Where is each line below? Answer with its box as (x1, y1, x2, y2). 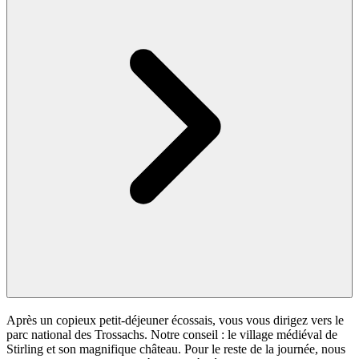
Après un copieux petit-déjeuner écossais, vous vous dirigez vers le (6, 313, 344, 327)
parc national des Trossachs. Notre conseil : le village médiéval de (6, 327, 337, 341)
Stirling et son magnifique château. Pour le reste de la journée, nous (6, 341, 345, 356)
